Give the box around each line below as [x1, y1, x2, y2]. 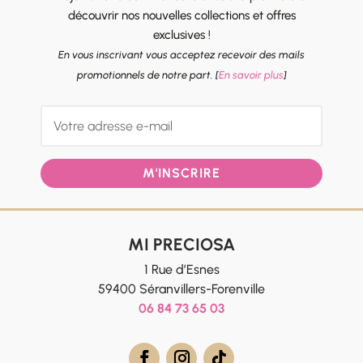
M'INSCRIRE [143, 165, 220, 181]
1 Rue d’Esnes [143, 262, 220, 278]
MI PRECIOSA [128, 234, 235, 255]
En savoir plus [218, 68, 284, 81]
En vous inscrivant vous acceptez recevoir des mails [58, 48, 305, 61]
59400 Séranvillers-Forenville [98, 281, 265, 297]
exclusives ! [152, 27, 211, 42]
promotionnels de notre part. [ [76, 68, 219, 81]
